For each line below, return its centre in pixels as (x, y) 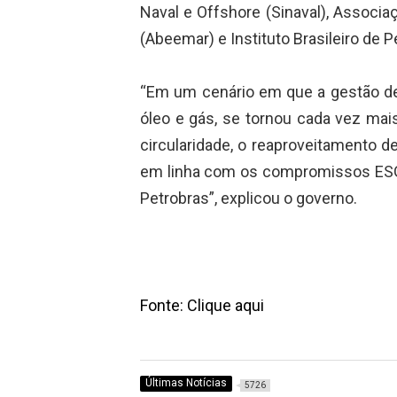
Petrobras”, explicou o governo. (248, 198)
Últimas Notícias (186, 383)
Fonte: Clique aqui (202, 305)
